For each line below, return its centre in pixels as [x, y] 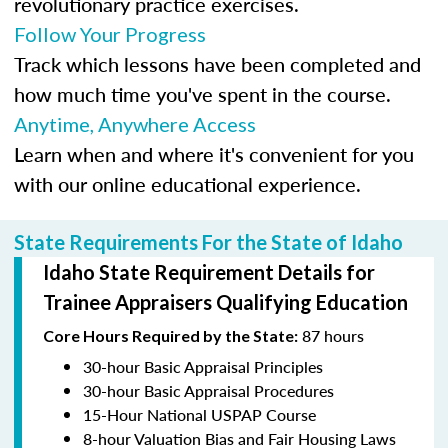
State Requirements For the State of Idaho [208, 241]
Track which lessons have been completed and [217, 63]
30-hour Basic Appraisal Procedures [208, 390]
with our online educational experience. [187, 183]
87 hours [331, 335]
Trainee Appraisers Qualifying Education [225, 301]
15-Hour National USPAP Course [199, 414]
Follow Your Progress [110, 33]
